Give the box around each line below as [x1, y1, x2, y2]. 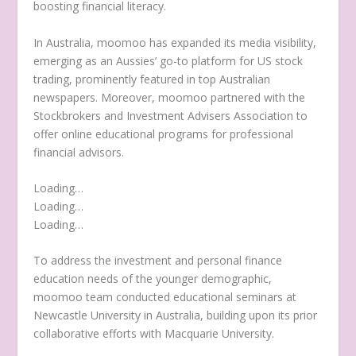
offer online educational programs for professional [33, 126, 294, 141]
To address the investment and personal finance [33, 253, 283, 269]
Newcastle [33, 308, 88, 323]
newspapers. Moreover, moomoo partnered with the [33, 89, 306, 105]
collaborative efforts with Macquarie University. [33, 326, 275, 342]
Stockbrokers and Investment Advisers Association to [33, 107, 308, 123]
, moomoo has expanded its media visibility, [91, 34, 317, 50]
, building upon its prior [200, 308, 318, 323]
